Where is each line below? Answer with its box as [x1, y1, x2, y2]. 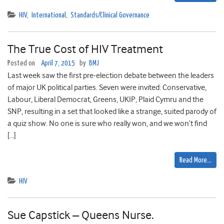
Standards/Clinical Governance [70, 11, 149, 19]
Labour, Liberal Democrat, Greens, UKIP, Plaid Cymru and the [7, 95, 203, 104]
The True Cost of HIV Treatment [7, 42, 163, 56]
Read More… [179, 156, 211, 164]
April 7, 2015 [41, 59, 75, 67]
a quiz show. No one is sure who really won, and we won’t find [7, 119, 207, 128]
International [31, 11, 66, 19]
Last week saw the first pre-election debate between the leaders [7, 71, 214, 80]
